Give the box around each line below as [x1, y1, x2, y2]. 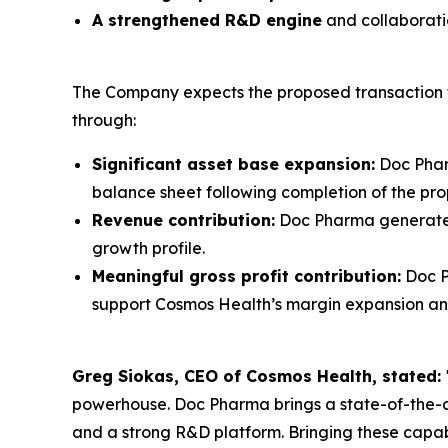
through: [72, 110, 136, 130]
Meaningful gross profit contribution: [92, 266, 401, 286]
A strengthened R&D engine [92, 10, 322, 30]
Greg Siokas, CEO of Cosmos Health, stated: [72, 366, 446, 386]
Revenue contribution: [92, 210, 275, 230]
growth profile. [92, 238, 205, 258]
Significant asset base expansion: [92, 154, 375, 174]
